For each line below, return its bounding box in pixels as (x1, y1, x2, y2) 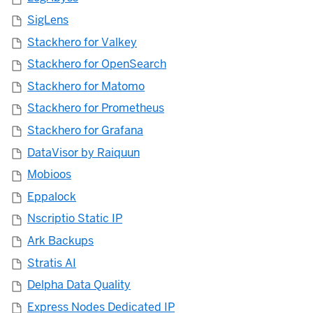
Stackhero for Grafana (27, 123, 143, 138)
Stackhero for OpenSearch (27, 57, 166, 72)
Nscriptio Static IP (27, 211, 122, 226)
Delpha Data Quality (27, 277, 131, 293)
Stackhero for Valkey (27, 34, 137, 50)
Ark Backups (27, 233, 94, 248)
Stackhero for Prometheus (27, 101, 164, 116)
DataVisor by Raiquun (27, 145, 140, 160)
